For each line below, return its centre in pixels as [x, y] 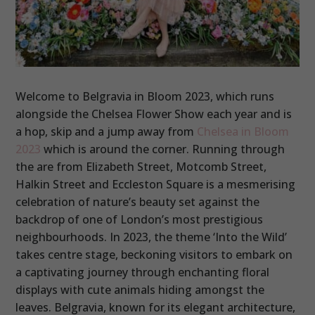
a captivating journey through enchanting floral [143, 272]
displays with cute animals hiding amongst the [140, 290]
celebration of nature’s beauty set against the [138, 202]
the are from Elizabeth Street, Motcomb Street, [141, 167]
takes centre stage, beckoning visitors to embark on [154, 255]
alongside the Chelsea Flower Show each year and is [154, 114]
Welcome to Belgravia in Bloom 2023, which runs [145, 97]
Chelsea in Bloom [243, 132]
